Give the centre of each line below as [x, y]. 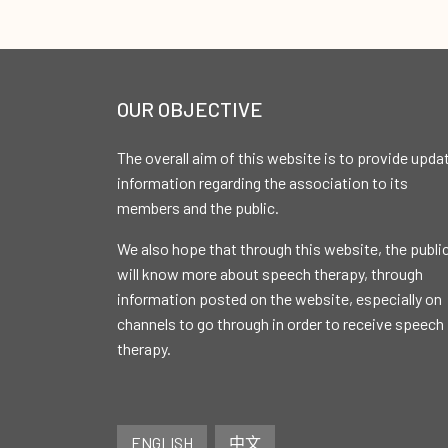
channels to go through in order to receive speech [280, 323]
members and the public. [198, 207]
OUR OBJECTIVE [190, 109]
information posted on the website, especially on [279, 298]
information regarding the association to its [262, 182]
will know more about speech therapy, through [270, 273]
